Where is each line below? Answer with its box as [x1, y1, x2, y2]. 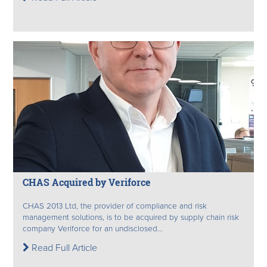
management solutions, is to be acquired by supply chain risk [23, 212, 239, 222]
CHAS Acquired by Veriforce [23, 176, 151, 189]
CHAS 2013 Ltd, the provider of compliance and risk [23, 201, 207, 211]
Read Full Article [29, 241, 97, 254]
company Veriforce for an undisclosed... [23, 223, 163, 234]
